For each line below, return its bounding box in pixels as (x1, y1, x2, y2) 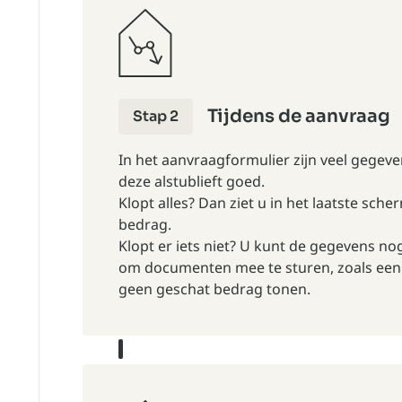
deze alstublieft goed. (118, 171, 265, 191)
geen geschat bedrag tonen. (118, 279, 310, 299)
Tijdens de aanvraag (207, 105, 390, 127)
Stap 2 (133, 107, 179, 126)
